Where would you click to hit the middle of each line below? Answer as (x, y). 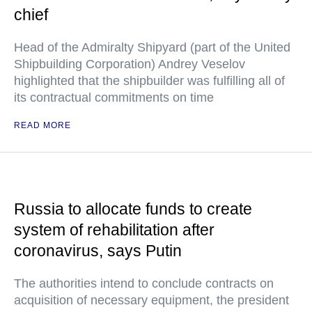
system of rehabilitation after (114, 230)
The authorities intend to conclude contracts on (144, 283)
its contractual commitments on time (114, 97)
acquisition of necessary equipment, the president (151, 300)
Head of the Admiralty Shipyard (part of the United (152, 47)
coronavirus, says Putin (98, 251)
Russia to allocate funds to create (133, 209)
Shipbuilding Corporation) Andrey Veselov (130, 64)
